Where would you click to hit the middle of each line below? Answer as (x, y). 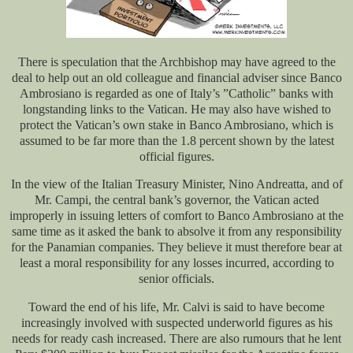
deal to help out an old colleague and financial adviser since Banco (176, 77)
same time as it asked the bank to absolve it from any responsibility (176, 232)
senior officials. (176, 279)
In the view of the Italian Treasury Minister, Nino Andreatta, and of (176, 184)
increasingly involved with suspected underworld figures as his (176, 323)
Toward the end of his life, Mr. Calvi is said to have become (176, 307)
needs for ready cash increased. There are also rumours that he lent (176, 339)
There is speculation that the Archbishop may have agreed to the (176, 61)
